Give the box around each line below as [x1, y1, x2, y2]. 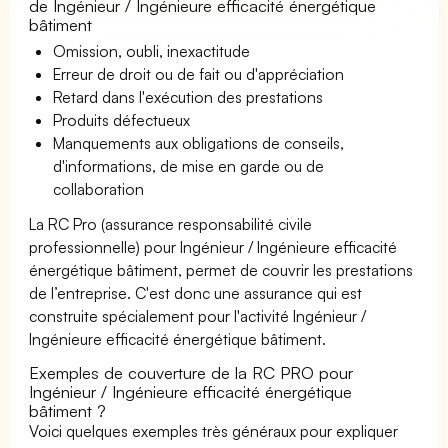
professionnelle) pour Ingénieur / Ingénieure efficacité [29, 236, 398, 257]
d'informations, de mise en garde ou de [53, 155, 325, 176]
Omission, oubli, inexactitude [53, 40, 251, 61]
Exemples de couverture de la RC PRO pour [29, 361, 354, 383]
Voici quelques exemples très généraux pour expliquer [29, 420, 399, 441]
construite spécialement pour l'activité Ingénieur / [29, 305, 367, 326]
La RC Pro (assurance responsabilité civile [29, 213, 313, 234]
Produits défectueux [53, 109, 191, 130]
